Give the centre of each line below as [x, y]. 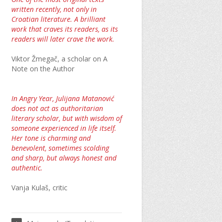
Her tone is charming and [51, 138]
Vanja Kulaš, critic [39, 188]
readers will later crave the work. [63, 39]
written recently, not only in [54, 9]
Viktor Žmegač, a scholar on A [59, 59]
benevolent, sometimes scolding [60, 148]
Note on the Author [43, 69]
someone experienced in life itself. [64, 128]
